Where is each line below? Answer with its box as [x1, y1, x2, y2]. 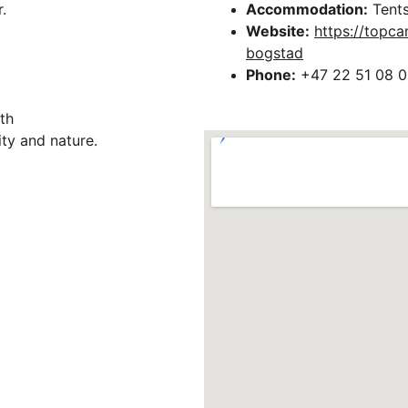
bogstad [246, 44, 303, 62]
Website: [246, 22, 310, 40]
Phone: [246, 66, 296, 84]
